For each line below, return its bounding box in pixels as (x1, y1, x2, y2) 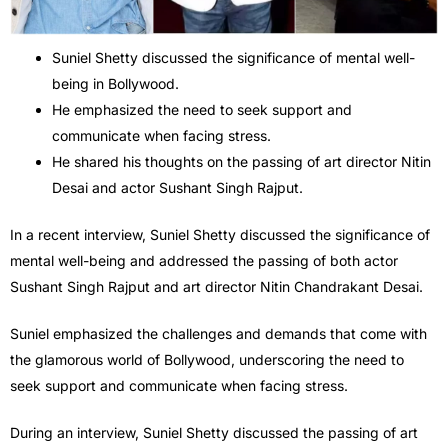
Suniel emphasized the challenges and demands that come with (10, 325, 427, 343)
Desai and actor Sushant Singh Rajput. (52, 179, 303, 197)
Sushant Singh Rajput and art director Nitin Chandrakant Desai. (10, 278, 423, 296)
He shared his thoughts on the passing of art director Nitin (52, 153, 431, 171)
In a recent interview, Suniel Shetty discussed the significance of (10, 226, 430, 244)
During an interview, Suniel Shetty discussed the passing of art (10, 424, 418, 442)
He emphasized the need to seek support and (52, 101, 352, 119)
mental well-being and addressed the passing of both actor (10, 252, 398, 270)
